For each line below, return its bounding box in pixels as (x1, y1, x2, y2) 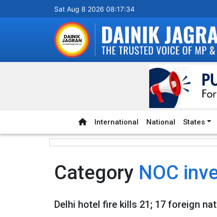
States (183, 117, 205, 126)
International (94, 117, 139, 126)
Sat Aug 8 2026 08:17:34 (54, 5, 135, 13)
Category (54, 161, 139, 184)
